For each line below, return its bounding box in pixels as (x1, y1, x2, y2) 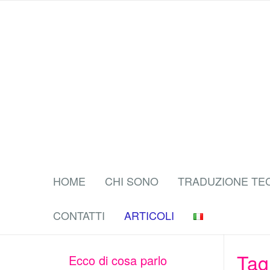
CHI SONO (105, 173, 159, 189)
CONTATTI (53, 207, 105, 223)
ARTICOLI (124, 207, 174, 223)
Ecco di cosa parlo (69, 251, 167, 269)
